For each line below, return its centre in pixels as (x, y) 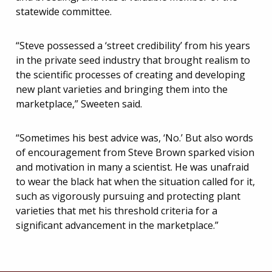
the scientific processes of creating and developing (131, 74)
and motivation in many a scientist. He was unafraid (132, 167)
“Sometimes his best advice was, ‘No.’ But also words (134, 138)
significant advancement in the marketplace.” (117, 225)
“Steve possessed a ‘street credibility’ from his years (133, 45)
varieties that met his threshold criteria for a (117, 210)
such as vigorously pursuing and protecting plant (128, 196)
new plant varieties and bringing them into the (122, 89)
